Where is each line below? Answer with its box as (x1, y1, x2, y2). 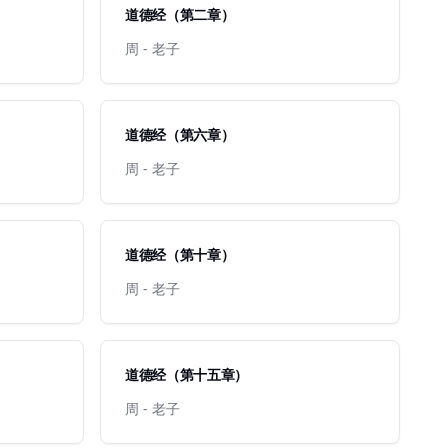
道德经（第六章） (125, 125, 235, 144)
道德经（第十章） (125, 245, 235, 264)
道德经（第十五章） (125, 365, 248, 384)
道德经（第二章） (125, 5, 235, 24)
